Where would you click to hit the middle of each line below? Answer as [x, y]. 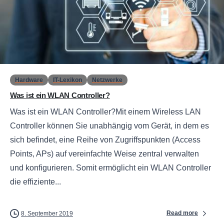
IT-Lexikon [67, 80]
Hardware [29, 80]
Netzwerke [107, 80]
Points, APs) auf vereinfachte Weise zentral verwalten [104, 153]
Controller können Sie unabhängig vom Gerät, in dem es [109, 125]
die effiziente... [35, 181]
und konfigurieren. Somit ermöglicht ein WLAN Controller [110, 167]
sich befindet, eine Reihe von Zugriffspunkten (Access [105, 139]
